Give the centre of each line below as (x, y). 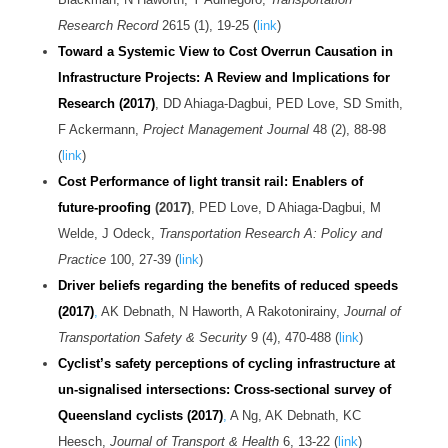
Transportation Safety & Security (152, 338)
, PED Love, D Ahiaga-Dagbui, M (285, 208)
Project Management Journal (225, 130)
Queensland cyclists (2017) (140, 416)
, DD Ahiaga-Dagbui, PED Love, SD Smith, (278, 104)
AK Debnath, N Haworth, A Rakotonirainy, (220, 312)
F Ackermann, (100, 130)
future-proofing (104, 208)
